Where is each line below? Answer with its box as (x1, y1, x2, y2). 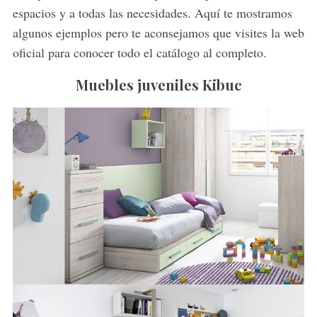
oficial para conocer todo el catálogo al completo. (12, 44, 267, 62)
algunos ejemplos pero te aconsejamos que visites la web (12, 24, 304, 42)
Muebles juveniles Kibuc (75, 75, 242, 95)
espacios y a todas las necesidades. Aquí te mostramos (12, 4, 292, 22)
